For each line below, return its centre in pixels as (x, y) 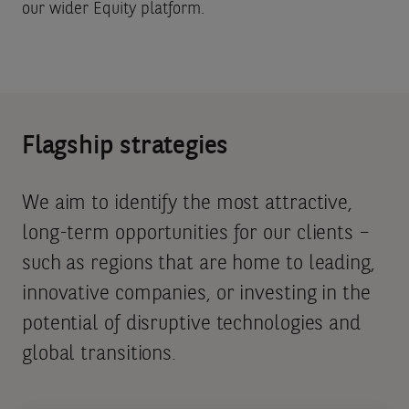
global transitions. (99, 354)
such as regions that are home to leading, (198, 263)
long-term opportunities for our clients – (196, 233)
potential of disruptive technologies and (191, 324)
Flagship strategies (125, 147)
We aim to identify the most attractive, (187, 203)
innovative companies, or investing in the (196, 294)
